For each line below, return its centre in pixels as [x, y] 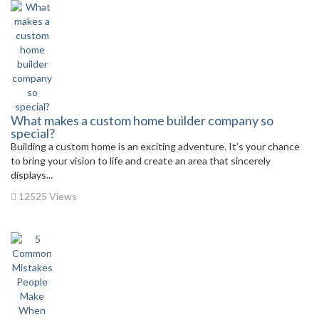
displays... [32, 175]
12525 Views [47, 196]
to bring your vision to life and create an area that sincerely [141, 161]
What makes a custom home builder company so [142, 120]
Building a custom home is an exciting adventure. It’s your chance [155, 146]
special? [33, 133]
